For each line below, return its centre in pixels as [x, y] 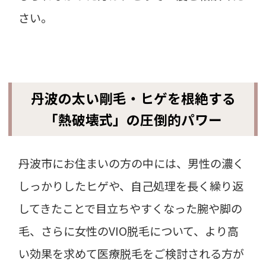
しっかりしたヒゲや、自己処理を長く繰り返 [131, 186]
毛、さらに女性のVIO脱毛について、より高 [129, 231]
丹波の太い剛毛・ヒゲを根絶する [133, 98]
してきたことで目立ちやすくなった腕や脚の [131, 208]
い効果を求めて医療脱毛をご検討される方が [132, 253]
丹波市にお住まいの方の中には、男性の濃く [132, 163]
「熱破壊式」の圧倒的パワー [133, 119]
